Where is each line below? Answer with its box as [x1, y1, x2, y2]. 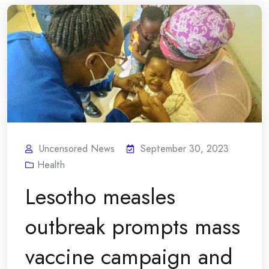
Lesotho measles [25, 180, 175, 213]
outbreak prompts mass [25, 210, 240, 243]
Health [37, 157, 65, 172]
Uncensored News [39, 141, 115, 156]
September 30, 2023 [141, 141, 229, 156]
